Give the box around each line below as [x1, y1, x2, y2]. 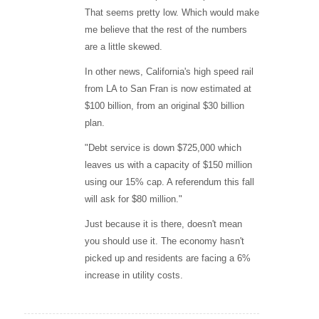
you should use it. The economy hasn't [84, 235, 244, 246]
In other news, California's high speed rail [84, 66, 253, 77]
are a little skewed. [84, 41, 162, 52]
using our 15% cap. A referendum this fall [84, 176, 254, 187]
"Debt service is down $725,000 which [84, 142, 241, 153]
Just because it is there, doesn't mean [84, 218, 242, 229]
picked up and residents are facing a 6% [84, 252, 251, 263]
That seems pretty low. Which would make [84, 6, 259, 18]
